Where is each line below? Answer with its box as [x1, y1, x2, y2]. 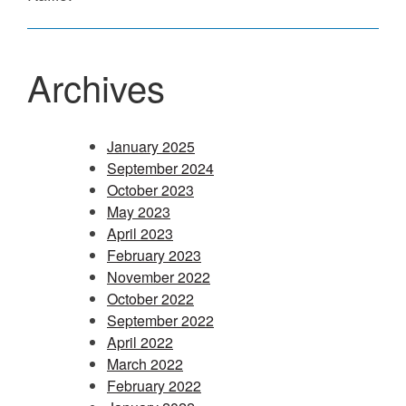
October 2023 [107, 179, 194, 200]
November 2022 [107, 266, 210, 287]
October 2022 [107, 287, 194, 309]
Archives [27, 60, 165, 112]
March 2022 [107, 353, 183, 374]
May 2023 [107, 200, 170, 222]
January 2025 [107, 135, 195, 157]
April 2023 [107, 222, 173, 244]
